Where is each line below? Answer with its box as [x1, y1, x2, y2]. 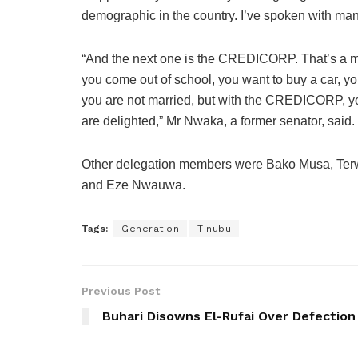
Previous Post [82, 284, 160, 298]
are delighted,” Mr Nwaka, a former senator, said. [82, 114, 355, 129]
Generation [121, 223, 179, 235]
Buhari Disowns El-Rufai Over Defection [102, 308, 356, 324]
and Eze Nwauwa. [82, 178, 185, 193]
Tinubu [197, 223, 231, 235]
